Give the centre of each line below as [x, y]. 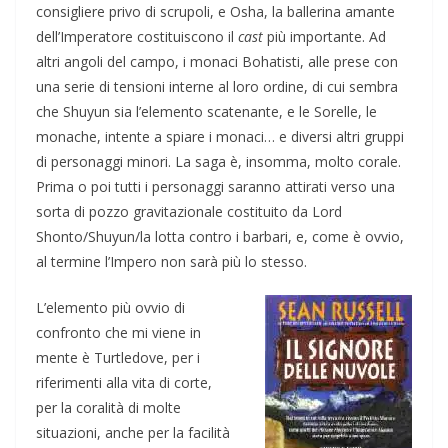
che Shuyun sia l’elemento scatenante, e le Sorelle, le [206, 111]
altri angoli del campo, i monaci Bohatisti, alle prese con [217, 61]
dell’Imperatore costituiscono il [137, 36]
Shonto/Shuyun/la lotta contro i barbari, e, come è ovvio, [220, 236]
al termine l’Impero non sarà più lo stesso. [171, 261]
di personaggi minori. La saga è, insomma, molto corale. [218, 161]
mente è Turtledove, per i [118, 357]
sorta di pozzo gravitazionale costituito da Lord [189, 211]
